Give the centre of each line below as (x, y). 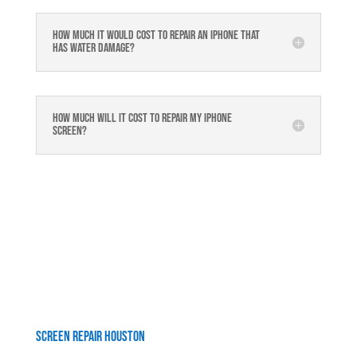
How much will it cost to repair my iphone (142, 118)
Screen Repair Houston (90, 336)
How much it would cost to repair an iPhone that (156, 35)
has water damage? (93, 48)
